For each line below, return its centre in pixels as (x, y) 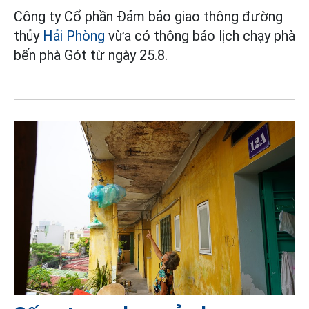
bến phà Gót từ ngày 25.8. (91, 55)
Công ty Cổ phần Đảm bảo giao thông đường (148, 16)
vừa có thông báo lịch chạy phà (200, 36)
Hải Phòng (74, 36)
